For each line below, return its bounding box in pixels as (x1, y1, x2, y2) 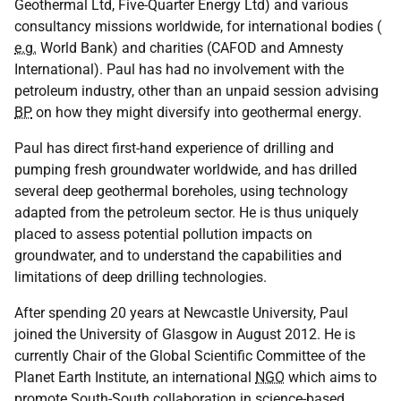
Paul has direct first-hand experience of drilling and (14, 140, 334, 157)
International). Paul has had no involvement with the (14, 61, 344, 78)
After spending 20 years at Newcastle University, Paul (14, 304, 348, 321)
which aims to (285, 369, 377, 386)
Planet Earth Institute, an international (14, 369, 255, 386)
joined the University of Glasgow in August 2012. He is (14, 326, 355, 343)
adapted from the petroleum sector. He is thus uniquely (14, 204, 359, 221)
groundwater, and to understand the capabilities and (14, 247, 342, 264)
